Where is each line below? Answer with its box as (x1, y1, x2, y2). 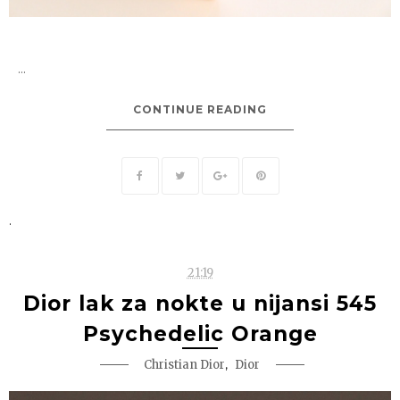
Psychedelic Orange (82, 321, 318, 346)
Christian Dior (144, 356, 225, 372)
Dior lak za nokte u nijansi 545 (23, 290, 377, 316)
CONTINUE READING (133, 102, 267, 116)
